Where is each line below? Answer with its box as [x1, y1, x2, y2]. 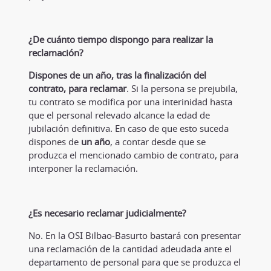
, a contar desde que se [109, 135, 206, 148]
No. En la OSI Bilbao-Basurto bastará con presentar [28, 229, 241, 241]
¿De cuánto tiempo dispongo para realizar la [28, 33, 213, 45]
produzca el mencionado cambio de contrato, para [28, 148, 238, 161]
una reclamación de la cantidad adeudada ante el [28, 242, 232, 255]
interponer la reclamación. [28, 162, 138, 174]
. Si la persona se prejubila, [126, 82, 238, 94]
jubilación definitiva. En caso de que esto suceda [28, 122, 229, 134]
